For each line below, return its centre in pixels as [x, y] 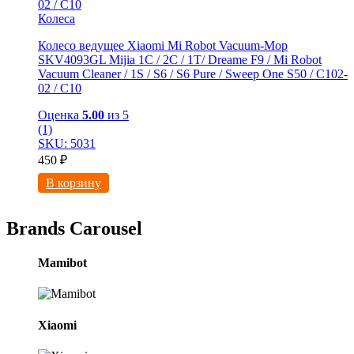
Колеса [56, 18]
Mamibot [62, 263]
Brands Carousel [74, 228]
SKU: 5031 [67, 143]
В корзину [73, 183]
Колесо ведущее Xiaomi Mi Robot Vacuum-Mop [163, 45]
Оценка [60, 115]
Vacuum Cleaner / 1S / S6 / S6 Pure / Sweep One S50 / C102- [193, 73]
